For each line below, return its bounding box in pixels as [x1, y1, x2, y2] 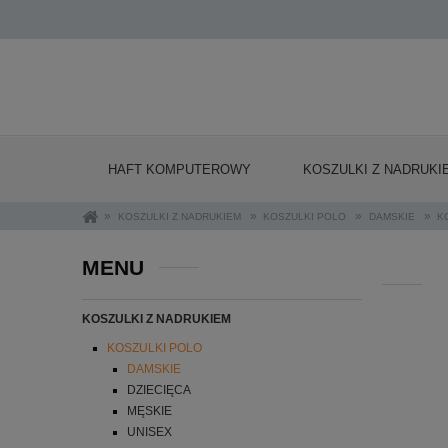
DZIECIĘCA [127, 383, 191, 398]
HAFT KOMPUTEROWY [108, 161, 251, 177]
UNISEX [127, 425, 172, 440]
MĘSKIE [127, 404, 172, 419]
